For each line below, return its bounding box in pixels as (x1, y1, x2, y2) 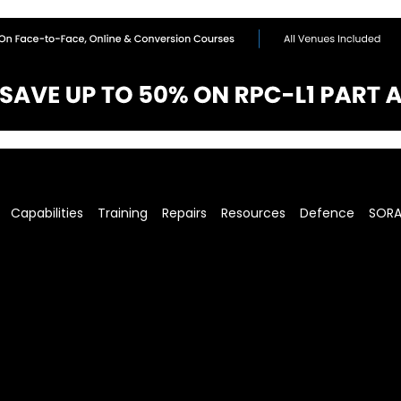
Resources (221, 204, 286, 223)
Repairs (162, 204, 208, 223)
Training (98, 204, 149, 223)
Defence (300, 204, 355, 223)
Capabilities (11, 204, 84, 223)
